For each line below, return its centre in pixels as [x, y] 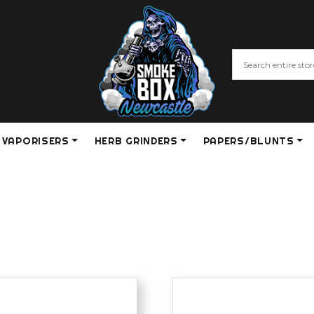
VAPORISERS [35, 141]
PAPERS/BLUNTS [248, 141]
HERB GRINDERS [136, 141]
